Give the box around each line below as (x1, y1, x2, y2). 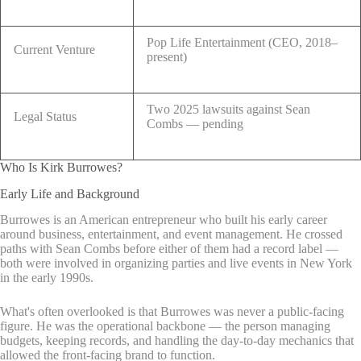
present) (147, 49, 187, 64)
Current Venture (14, 42, 95, 56)
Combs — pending (147, 116, 243, 131)
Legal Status (14, 109, 77, 123)
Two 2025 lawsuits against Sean (147, 102, 310, 116)
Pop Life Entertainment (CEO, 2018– (147, 35, 338, 49)
